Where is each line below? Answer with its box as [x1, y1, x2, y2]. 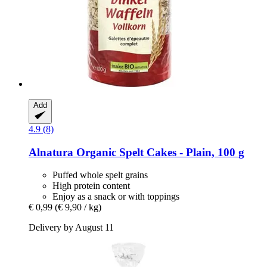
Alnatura [29, 145, 73, 159]
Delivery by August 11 [29, 222, 114, 233]
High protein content [52, 181, 130, 191]
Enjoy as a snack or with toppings [52, 191, 179, 202]
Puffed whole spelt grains [52, 170, 148, 181]
